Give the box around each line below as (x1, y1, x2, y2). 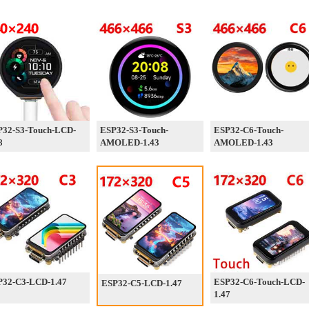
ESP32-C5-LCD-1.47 (101, 278, 182, 288)
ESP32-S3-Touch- (100, 125, 168, 135)
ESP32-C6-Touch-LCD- (214, 277, 305, 287)
